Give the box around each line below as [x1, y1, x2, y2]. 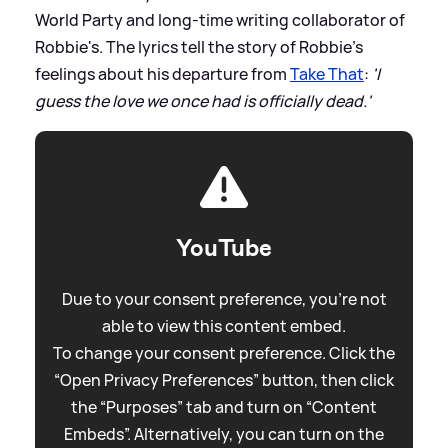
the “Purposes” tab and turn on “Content [71, 395, 377, 418]
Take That [290, 62, 364, 85]
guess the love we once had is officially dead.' [35, 89, 371, 112]
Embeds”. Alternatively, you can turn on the [64, 422, 384, 445]
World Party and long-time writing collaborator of [35, 8, 405, 31]
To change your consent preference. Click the [53, 341, 395, 364]
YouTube [176, 231, 272, 264]
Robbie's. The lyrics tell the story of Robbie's [35, 35, 363, 58]
